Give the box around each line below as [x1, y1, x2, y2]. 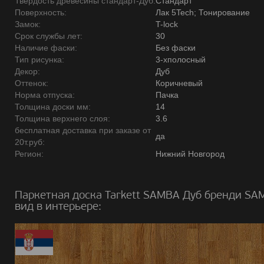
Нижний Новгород [156, 149, 225, 159]
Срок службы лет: [15, 31, 82, 41]
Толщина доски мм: [15, 102, 91, 111]
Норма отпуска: [15, 90, 75, 100]
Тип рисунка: [15, 55, 64, 64]
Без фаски [156, 43, 196, 52]
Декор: [15, 67, 40, 76]
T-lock [156, 19, 178, 29]
